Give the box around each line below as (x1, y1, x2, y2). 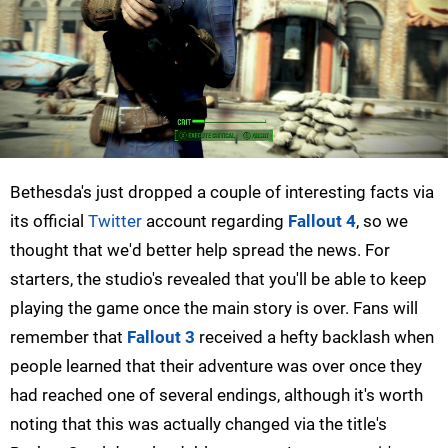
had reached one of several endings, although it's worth (10, 385, 423, 406)
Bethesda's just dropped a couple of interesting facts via (10, 182, 434, 203)
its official (10, 211, 88, 232)
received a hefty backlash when (195, 327, 434, 348)
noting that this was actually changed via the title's (10, 414, 387, 435)
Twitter (88, 211, 142, 232)
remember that (10, 327, 127, 348)
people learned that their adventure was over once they (10, 356, 422, 377)
